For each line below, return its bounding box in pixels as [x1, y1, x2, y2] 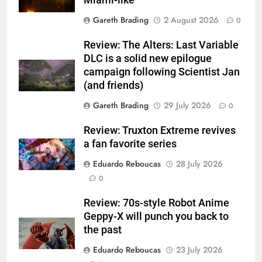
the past [84, 223, 126, 236]
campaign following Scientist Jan [84, 65, 240, 78]
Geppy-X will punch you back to [84, 210, 229, 222]
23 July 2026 [176, 243, 223, 256]
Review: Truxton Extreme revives [84, 124, 236, 136]
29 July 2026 [164, 99, 211, 111]
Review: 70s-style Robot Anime [84, 196, 229, 209]
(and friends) [84, 79, 143, 91]
